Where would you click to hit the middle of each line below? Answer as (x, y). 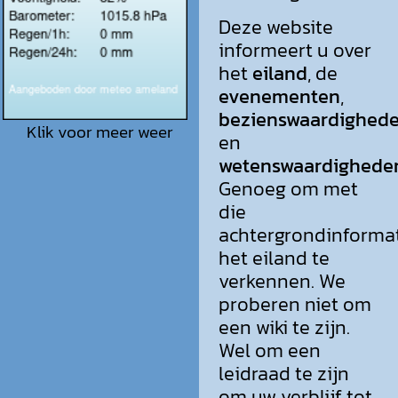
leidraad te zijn (284, 373)
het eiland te (274, 258)
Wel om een (270, 350)
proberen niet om (295, 304)
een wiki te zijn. (284, 327)
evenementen (279, 96)
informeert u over (295, 50)
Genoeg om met (288, 188)
